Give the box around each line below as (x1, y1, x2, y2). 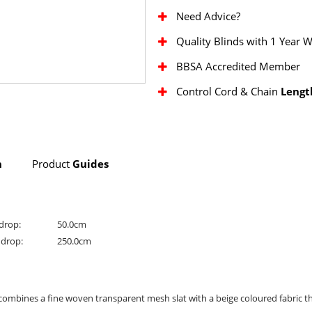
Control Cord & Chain (176, 84, 281, 99)
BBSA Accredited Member (176, 59, 300, 74)
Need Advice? (176, 9, 240, 24)
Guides (72, 157, 109, 171)
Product (32, 157, 72, 171)
